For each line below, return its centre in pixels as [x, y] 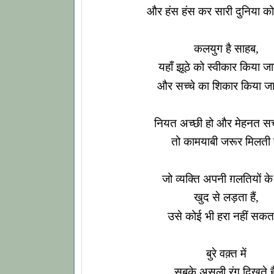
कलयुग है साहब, [226, 48]
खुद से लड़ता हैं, [226, 198]
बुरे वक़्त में [226, 253]
